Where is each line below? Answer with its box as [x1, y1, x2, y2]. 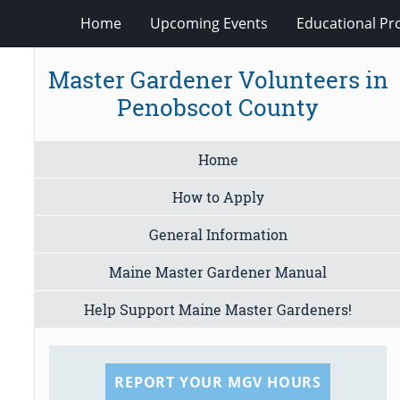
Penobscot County [117, 92, 320, 123]
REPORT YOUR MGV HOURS [114, 371, 321, 392]
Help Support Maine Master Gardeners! [84, 299, 353, 319]
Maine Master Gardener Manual [109, 262, 328, 281]
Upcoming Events [150, 12, 268, 33]
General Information [148, 224, 287, 244]
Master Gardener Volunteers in [47, 64, 388, 96]
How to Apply [171, 187, 264, 206]
